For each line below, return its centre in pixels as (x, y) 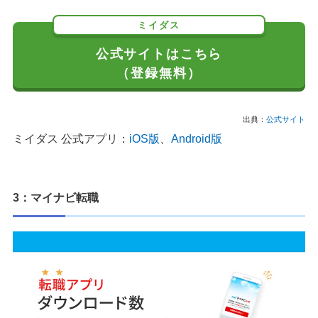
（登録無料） (159, 72)
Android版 (197, 138)
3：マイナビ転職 (56, 197)
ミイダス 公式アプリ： (71, 138)
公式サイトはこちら (159, 53)
